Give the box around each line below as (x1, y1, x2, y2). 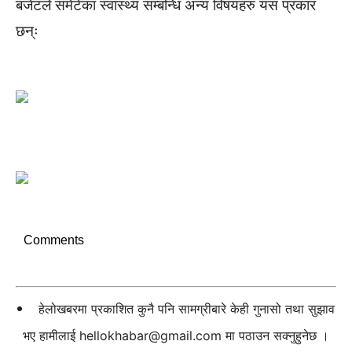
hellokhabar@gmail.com (79, 328, 222, 343)
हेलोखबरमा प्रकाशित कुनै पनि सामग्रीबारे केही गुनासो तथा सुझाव (38, 301, 335, 317)
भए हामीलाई (23, 328, 79, 343)
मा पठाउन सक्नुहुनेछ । (222, 328, 329, 343)
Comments (24, 233, 84, 247)
